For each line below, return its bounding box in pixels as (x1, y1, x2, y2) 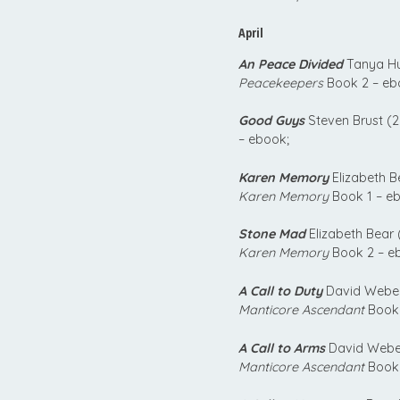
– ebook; (238, 131, 289, 148)
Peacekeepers (238, 74, 323, 91)
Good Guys (238, 112, 304, 129)
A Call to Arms (238, 339, 325, 356)
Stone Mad (238, 226, 305, 243)
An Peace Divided (238, 55, 343, 72)
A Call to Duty (238, 283, 322, 300)
